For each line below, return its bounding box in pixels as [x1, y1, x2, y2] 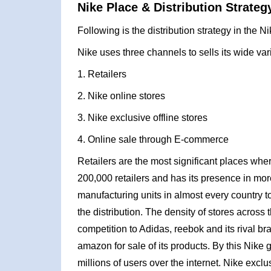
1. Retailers [77, 69, 126, 79]
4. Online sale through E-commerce [77, 134, 229, 145]
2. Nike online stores [77, 91, 165, 101]
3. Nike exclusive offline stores [77, 113, 207, 123]
